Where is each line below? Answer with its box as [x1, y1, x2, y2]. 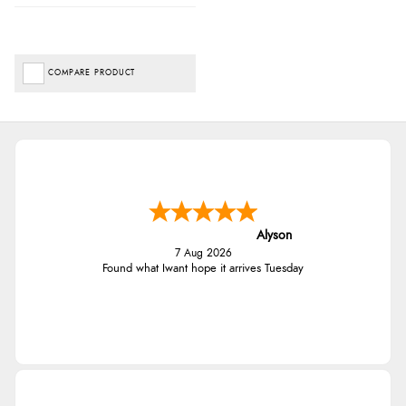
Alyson [256, 228, 292, 242]
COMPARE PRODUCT [48, 68, 136, 77]
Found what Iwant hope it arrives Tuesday [102, 262, 304, 275]
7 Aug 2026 [174, 247, 232, 258]
